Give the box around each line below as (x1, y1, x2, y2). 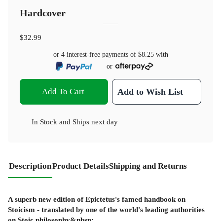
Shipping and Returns (109, 161, 187, 171)
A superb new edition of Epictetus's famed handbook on (8, 194, 185, 203)
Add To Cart (41, 87, 84, 97)
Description (9, 161, 51, 171)
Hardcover (20, 7, 66, 18)
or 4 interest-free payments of (53, 50, 138, 58)
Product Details (52, 161, 109, 171)
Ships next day (73, 117, 118, 126)
